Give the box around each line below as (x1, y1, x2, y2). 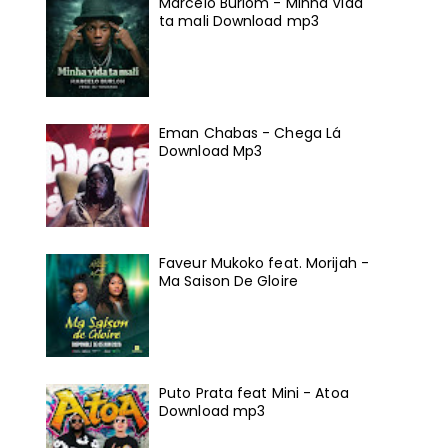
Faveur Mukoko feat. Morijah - (159, 252, 369, 273)
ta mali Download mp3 (159, 11, 319, 32)
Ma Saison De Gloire (159, 270, 298, 291)
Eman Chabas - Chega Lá (159, 123, 342, 144)
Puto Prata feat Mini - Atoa (159, 382, 349, 403)
